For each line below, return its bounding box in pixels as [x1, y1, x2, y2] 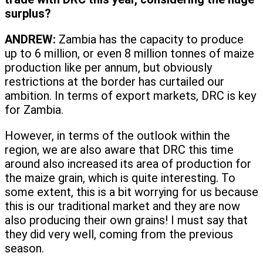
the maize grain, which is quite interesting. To [5, 171, 235, 186]
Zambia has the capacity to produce [56, 32, 244, 47]
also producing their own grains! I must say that [5, 213, 248, 228]
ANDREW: [5, 32, 56, 47]
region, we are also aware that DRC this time [5, 143, 234, 157]
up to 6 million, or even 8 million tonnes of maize [5, 46, 254, 61]
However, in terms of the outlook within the [5, 129, 230, 143]
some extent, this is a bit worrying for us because [5, 185, 258, 200]
